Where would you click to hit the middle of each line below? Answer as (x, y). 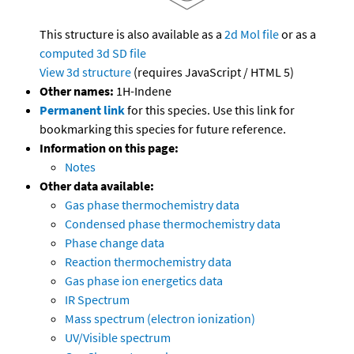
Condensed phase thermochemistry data (173, 224)
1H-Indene (143, 91)
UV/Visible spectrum (118, 338)
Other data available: (97, 186)
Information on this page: (109, 148)
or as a (298, 34)
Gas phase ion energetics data (144, 281)
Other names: (77, 91)
